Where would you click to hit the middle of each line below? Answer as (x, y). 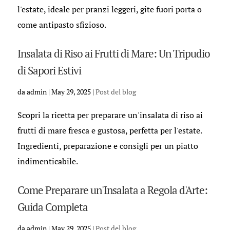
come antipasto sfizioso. (62, 25)
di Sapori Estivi (49, 70)
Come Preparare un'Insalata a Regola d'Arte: (112, 190)
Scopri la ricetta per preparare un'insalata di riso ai (110, 115)
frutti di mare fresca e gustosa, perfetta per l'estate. (109, 130)
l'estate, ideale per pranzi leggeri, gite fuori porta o (109, 9)
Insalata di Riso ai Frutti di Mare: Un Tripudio (113, 53)
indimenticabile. (47, 161)
